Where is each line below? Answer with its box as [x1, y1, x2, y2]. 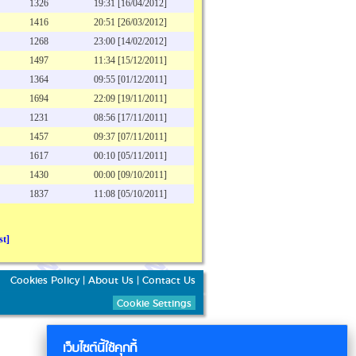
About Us [88, 276, 133, 285]
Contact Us [142, 276, 195, 285]
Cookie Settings [117, 299, 192, 308]
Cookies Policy [10, 276, 79, 285]
